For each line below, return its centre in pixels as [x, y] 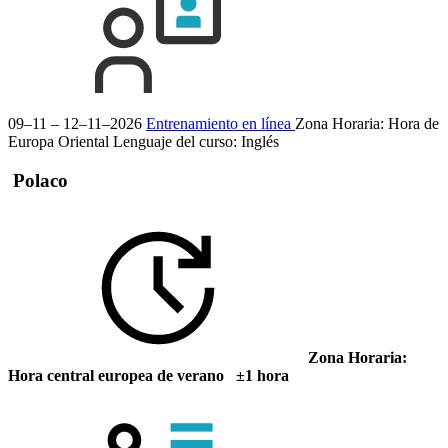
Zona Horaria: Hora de [367, 124]
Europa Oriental [58, 142]
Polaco [38, 181]
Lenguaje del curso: [177, 142]
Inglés [260, 142]
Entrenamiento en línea [220, 124]
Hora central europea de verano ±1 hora [148, 376]
